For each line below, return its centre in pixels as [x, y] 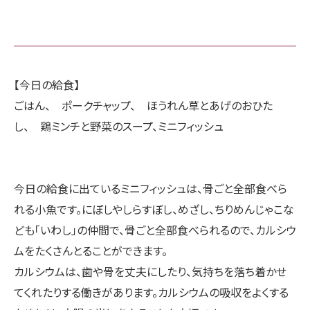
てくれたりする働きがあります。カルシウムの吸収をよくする [151, 292]
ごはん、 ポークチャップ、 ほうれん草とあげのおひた [143, 106]
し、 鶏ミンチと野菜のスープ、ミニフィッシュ [119, 126]
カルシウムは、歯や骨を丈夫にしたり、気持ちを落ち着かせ [150, 272]
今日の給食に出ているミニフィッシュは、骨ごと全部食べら [151, 189]
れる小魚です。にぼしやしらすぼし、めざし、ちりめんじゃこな [154, 209]
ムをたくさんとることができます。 [91, 251]
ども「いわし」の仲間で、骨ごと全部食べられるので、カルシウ [155, 230]
